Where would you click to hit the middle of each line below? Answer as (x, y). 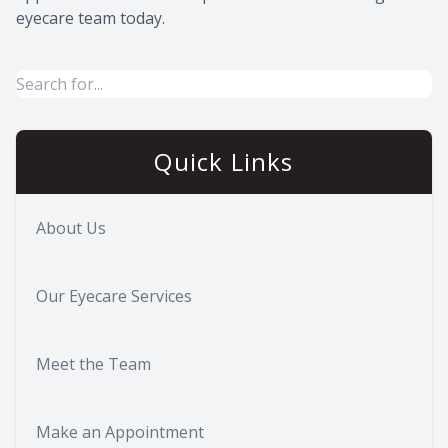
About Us (71, 227)
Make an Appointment (120, 431)
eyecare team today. (90, 17)
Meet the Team (93, 363)
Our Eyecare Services (114, 295)
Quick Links (224, 161)
